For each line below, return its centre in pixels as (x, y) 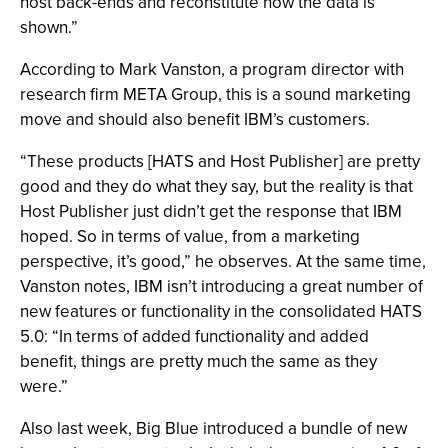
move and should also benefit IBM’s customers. (195, 119)
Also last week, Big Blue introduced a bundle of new (213, 428)
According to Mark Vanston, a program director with (212, 69)
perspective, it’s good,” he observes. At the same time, (223, 261)
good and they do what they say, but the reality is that (216, 186)
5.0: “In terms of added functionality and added (194, 336)
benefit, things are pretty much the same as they (198, 361)
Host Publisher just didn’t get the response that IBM (211, 211)
